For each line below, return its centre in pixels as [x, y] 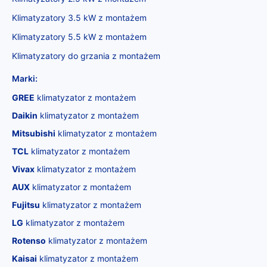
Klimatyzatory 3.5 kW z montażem [79, 18]
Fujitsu [26, 205]
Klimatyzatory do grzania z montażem [86, 56]
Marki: [25, 79]
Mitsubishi [34, 133]
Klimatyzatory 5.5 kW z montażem [79, 37]
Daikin [25, 116]
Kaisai [24, 259]
